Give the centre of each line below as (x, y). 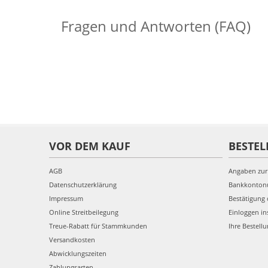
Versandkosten (72, 240)
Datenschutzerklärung (83, 185)
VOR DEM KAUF (90, 146)
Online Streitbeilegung (84, 212)
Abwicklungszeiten (78, 253)
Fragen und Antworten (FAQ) (156, 26)
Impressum (66, 198)
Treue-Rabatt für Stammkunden (98, 226)
